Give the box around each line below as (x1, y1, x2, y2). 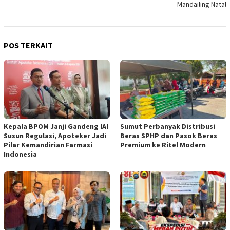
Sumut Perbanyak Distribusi (120, 122, 215, 131)
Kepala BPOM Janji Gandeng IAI (4, 122, 108, 131)
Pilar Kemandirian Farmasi (4, 140, 92, 150)
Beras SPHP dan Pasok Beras (120, 131, 217, 141)
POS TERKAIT (4, 40, 53, 51)
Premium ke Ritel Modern (120, 140, 206, 150)
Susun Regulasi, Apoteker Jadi (4, 131, 106, 141)
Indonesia (4, 149, 37, 159)
